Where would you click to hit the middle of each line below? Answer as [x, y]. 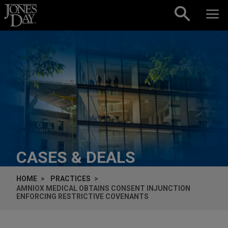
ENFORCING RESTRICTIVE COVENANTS [82, 196]
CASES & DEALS [76, 157]
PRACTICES [70, 178]
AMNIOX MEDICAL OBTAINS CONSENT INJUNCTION [103, 188]
